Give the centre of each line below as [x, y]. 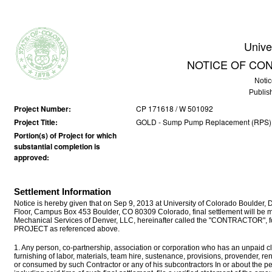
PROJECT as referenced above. [67, 229]
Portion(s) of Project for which [65, 135]
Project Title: [36, 122]
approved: [32, 157]
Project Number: [42, 109]
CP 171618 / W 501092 [175, 108]
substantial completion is [57, 146]
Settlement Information [63, 192]
